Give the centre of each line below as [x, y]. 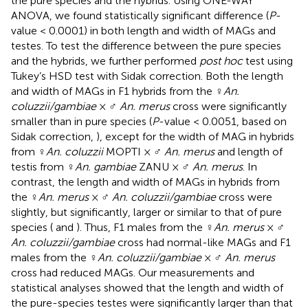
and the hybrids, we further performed [105, 60]
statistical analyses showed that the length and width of [147, 287]
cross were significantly [228, 106]
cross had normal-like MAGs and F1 [203, 242]
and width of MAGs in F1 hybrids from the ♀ [117, 91]
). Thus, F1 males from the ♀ [145, 227]
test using [268, 60]
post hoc [221, 60]
